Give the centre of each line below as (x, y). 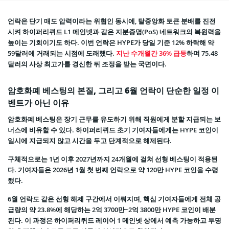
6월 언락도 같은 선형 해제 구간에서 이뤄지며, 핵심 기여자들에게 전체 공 (114, 199)
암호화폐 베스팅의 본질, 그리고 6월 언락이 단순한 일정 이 (113, 91)
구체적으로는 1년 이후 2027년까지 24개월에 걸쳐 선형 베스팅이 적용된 (113, 159)
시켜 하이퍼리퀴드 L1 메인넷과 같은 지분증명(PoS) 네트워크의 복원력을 (114, 32)
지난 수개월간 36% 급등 (151, 53)
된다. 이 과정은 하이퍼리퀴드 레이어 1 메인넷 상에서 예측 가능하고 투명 (114, 221)
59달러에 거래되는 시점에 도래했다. (62, 53)
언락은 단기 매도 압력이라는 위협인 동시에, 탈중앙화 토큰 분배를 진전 (112, 21)
